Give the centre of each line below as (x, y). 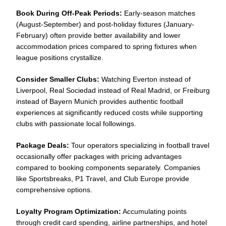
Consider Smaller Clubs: (58, 79)
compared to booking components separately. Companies (108, 167)
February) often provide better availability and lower (98, 35)
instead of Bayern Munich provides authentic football (100, 101)
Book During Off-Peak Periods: (69, 13)
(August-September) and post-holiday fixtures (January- (105, 24)
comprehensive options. (54, 189)
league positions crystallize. (60, 57)
